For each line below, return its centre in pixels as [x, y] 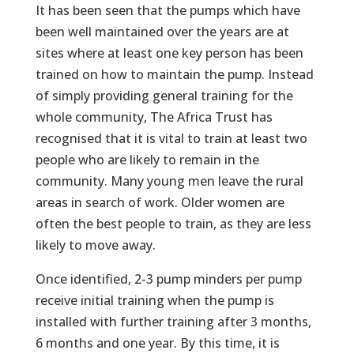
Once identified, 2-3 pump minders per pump [168, 279]
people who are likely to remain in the [147, 160]
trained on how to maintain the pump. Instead [174, 74]
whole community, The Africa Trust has [154, 117]
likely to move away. [95, 245]
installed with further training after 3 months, [173, 322]
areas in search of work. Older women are [160, 202]
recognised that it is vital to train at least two [171, 138]
